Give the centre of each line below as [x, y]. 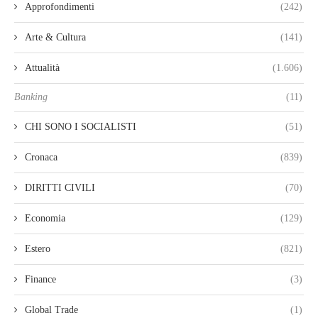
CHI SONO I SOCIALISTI [81, 127]
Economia [45, 219]
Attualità [42, 68]
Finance [40, 280]
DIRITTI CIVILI [60, 188]
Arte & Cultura [55, 38]
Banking [31, 97]
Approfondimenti [60, 7]
